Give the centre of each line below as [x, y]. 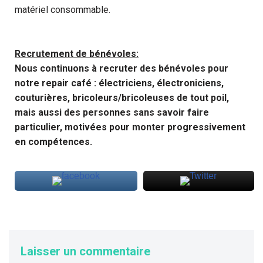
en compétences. [53, 141]
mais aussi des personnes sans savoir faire [112, 112]
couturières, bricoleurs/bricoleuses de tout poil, [122, 97]
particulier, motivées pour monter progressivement [130, 127]
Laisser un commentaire [85, 251]
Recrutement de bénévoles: [77, 53]
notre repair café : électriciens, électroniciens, [119, 83]
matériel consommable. [63, 9]
